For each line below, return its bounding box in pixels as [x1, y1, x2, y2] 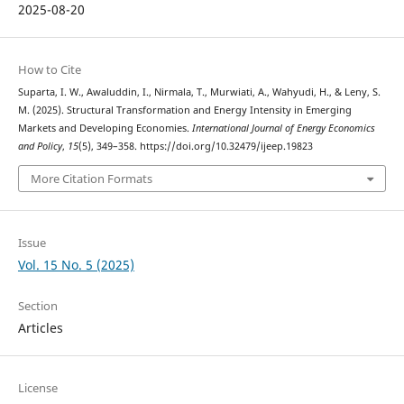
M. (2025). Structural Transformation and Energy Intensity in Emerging [17, 104, 352, 117]
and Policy [17, 140, 62, 153]
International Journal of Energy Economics [191, 122, 375, 135]
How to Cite [17, 61, 81, 78]
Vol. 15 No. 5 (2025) [17, 255, 134, 273]
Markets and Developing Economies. [17, 122, 192, 135]
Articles [17, 318, 63, 336]
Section [17, 297, 58, 314]
